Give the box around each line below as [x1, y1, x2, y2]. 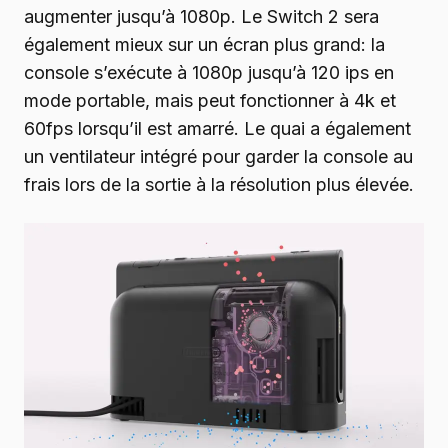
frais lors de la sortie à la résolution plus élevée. [24, 174, 414, 196]
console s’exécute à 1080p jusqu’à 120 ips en [24, 62, 394, 84]
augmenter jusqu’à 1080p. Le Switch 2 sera [24, 6, 379, 28]
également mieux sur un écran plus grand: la [24, 34, 385, 56]
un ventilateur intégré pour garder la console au [24, 146, 413, 168]
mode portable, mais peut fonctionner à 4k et [24, 90, 396, 112]
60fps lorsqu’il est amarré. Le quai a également [24, 118, 411, 140]
